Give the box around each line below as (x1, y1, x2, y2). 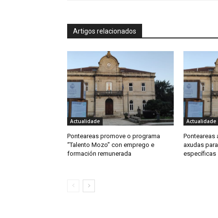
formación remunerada (67, 150, 131, 158)
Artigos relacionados (73, 27, 136, 36)
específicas (183, 150, 216, 158)
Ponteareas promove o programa (67, 132, 160, 140)
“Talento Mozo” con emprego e (67, 141, 154, 149)
